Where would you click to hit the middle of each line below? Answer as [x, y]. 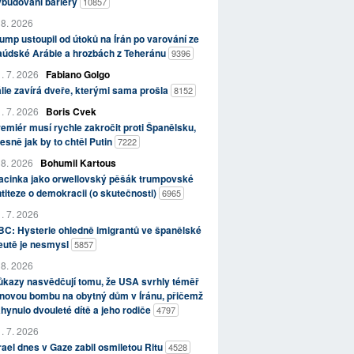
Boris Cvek [71, 112]
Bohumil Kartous [78, 163]
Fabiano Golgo [77, 75]
